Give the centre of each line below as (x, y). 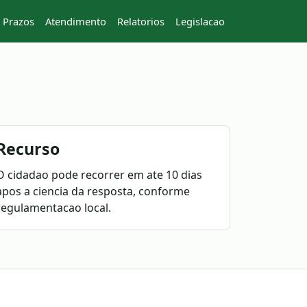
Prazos (19, 21)
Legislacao (200, 21)
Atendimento (76, 21)
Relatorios (141, 21)
